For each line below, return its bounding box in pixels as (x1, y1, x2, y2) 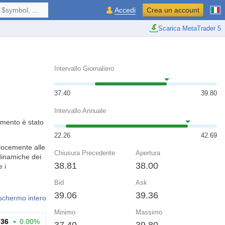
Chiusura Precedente (54, 149, 115, 157)
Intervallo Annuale (54, 107, 106, 115)
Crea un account (147, 6, 199, 14)
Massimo (136, 208, 162, 216)
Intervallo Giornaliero (54, 65, 114, 72)
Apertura (136, 149, 160, 157)
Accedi (115, 6, 136, 14)
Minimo (54, 208, 75, 216)
